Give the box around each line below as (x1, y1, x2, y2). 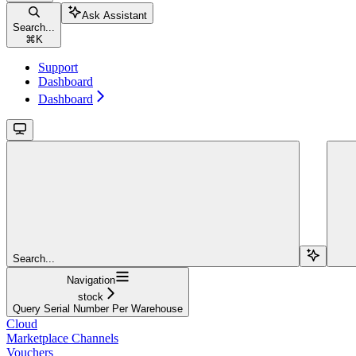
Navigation (66, 274, 115, 287)
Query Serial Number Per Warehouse (13, 303, 183, 315)
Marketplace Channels (6, 331, 118, 346)
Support (38, 60, 78, 75)
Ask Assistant (82, 10, 147, 22)
